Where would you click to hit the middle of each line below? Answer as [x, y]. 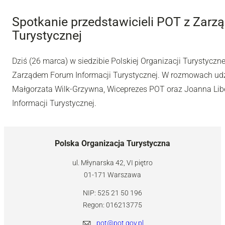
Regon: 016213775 [113, 205]
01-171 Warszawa [113, 175]
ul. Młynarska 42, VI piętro [113, 163]
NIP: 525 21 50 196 [113, 193]
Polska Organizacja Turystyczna [113, 144]
